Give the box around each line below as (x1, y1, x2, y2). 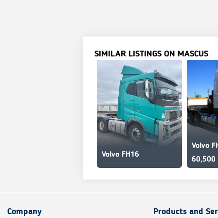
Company (7, 207, 42, 216)
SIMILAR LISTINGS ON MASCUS (94, 50, 208, 58)
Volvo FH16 (102, 151, 139, 159)
